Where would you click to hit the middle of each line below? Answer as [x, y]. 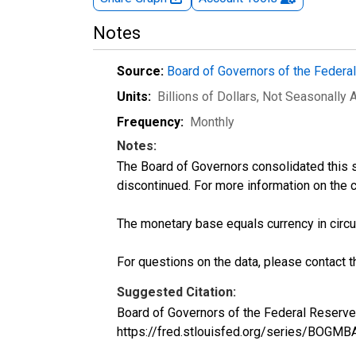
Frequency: [150, 122]
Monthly [212, 122]
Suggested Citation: [176, 292]
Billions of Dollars [207, 96]
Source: [140, 71]
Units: [134, 96]
